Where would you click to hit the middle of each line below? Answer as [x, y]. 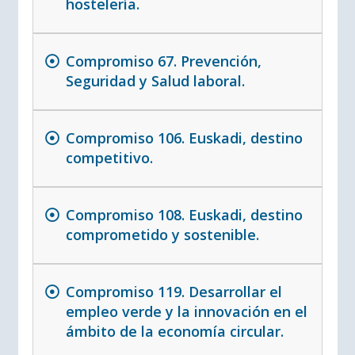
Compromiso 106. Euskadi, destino [184, 138]
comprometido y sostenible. [162, 235]
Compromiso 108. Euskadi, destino [184, 215]
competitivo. [109, 158]
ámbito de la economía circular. [174, 332]
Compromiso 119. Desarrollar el [174, 292]
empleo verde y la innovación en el [186, 312]
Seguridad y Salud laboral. [155, 81]
